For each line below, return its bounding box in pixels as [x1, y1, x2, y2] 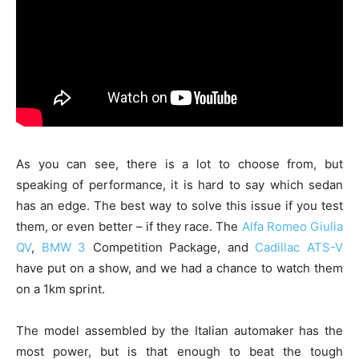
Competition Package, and [86, 240, 256, 256]
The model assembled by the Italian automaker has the [16, 323, 343, 339]
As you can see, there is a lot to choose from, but [16, 156, 343, 172]
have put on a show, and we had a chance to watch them [16, 260, 343, 276]
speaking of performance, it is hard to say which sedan [16, 177, 343, 193]
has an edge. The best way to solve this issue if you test [16, 198, 343, 214]
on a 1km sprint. [16, 281, 105, 297]
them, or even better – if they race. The [16, 219, 242, 235]
